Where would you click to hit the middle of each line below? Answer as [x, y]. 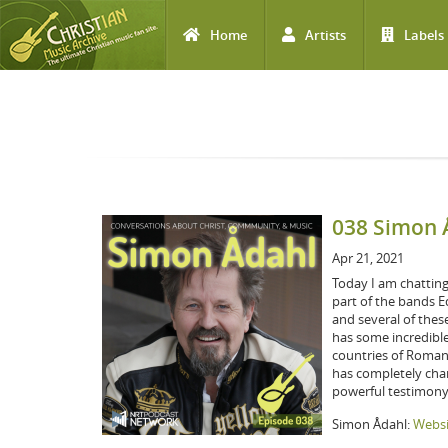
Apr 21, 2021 [368, 258]
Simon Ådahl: [372, 424]
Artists [325, 35]
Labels [424, 35]
